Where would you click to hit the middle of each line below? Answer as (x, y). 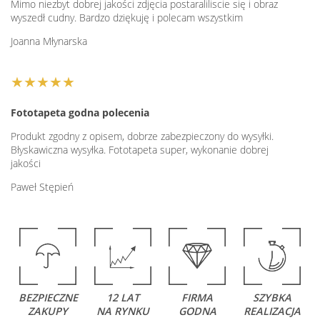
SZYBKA (272, 298)
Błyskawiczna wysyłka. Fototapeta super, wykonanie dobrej (140, 150)
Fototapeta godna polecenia (80, 113)
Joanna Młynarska (49, 41)
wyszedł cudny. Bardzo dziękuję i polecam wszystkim (127, 18)
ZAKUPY (48, 311)
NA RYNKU (122, 311)
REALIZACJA (272, 311)
